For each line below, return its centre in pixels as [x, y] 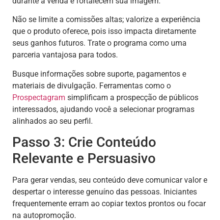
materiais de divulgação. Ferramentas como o [92, 85]
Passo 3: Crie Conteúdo [84, 142]
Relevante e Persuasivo [84, 159]
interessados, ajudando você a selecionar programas [103, 109]
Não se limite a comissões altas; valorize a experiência [106, 20]
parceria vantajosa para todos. [65, 55]
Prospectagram [39, 97]
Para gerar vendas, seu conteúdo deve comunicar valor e [110, 180]
